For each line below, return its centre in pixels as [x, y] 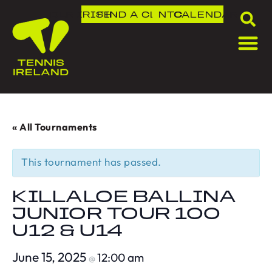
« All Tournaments [55, 127]
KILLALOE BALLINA [124, 198]
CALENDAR [206, 15]
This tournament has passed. [91, 162]
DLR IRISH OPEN [99, 15]
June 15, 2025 [50, 257]
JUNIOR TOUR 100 [117, 215]
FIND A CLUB [135, 15]
